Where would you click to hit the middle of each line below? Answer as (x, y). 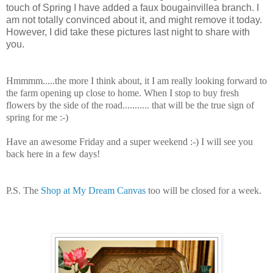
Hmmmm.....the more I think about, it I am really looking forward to (136, 80)
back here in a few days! (53, 154)
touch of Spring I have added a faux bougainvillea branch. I (133, 7)
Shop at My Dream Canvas (93, 190)
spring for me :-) (37, 117)
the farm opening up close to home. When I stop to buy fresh (122, 93)
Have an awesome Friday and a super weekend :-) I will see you (129, 141)
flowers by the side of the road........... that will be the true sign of (130, 105)
